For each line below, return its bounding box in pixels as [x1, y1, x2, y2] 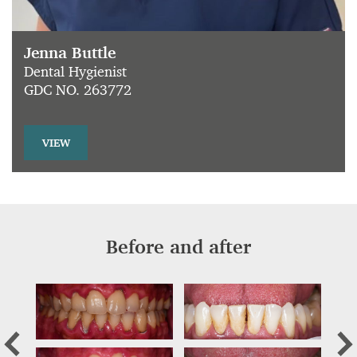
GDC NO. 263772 [24, 80, 131, 100]
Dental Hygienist [24, 62, 127, 81]
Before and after [106, 234, 251, 260]
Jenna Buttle [24, 42, 116, 63]
